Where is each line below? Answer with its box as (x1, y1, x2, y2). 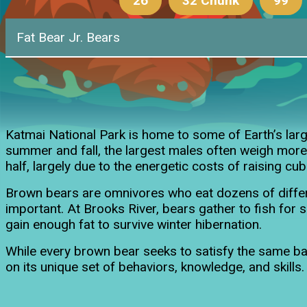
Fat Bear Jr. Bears (16, 29, 120, 45)
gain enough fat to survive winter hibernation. (5, 216, 262, 232)
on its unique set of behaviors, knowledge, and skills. (5, 258, 304, 275)
